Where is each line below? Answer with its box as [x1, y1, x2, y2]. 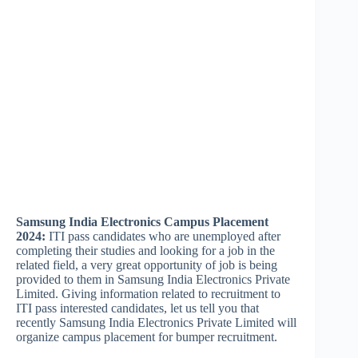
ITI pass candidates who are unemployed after [46, 229, 280, 243]
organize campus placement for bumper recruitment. [16, 330, 277, 344]
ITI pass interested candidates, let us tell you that [16, 301, 259, 315]
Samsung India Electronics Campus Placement [16, 215, 268, 229]
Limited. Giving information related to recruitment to [16, 287, 280, 300]
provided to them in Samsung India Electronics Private [16, 272, 290, 286]
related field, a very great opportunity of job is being [16, 258, 277, 272]
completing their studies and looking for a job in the [16, 244, 275, 257]
